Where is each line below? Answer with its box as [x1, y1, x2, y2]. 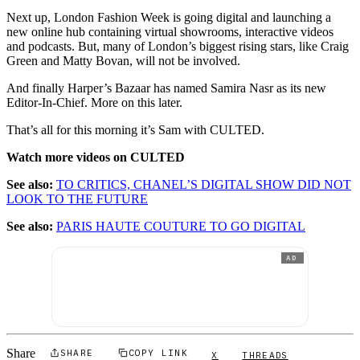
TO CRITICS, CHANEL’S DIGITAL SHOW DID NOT [56, 178, 351, 192]
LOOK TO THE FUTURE [6, 192, 148, 207]
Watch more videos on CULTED [6, 150, 185, 165]
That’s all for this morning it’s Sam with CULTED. [6, 123, 264, 137]
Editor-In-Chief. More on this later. [6, 96, 182, 110]
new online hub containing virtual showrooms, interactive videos [6, 25, 333, 39]
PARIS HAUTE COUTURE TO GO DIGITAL [56, 219, 305, 234]
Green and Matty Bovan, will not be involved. [6, 54, 240, 68]
